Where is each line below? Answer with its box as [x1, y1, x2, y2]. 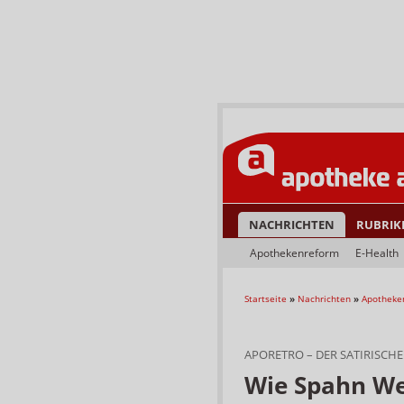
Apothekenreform [250, 245, 339, 261]
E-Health [355, 245, 399, 261]
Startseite [244, 292, 287, 305]
